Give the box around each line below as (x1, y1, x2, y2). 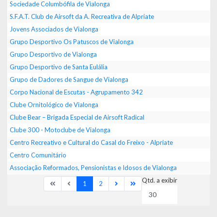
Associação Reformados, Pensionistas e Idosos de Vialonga (10, 164, 177, 171)
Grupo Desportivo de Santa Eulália (10, 63, 108, 71)
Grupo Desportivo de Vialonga (10, 50, 97, 58)
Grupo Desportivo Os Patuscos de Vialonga (10, 38, 134, 46)
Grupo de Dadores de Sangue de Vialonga (10, 76, 128, 83)
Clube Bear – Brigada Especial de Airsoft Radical (10, 113, 144, 121)
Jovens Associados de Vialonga (10, 25, 98, 33)
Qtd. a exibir (142, 176, 177, 184)
